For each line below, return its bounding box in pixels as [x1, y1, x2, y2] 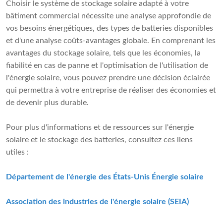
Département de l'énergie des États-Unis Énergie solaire [6, 173, 204, 181]
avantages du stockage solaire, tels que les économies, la [6, 49, 201, 57]
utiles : [6, 148, 29, 157]
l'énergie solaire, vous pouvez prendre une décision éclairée [6, 74, 210, 82]
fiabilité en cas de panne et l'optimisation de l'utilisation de [6, 61, 208, 70]
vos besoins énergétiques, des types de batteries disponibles [6, 24, 213, 33]
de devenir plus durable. [6, 99, 89, 107]
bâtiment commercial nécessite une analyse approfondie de [6, 12, 211, 20]
